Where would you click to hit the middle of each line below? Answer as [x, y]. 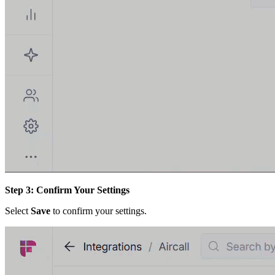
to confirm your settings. [99, 211]
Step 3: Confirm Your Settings [67, 190]
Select [18, 211]
